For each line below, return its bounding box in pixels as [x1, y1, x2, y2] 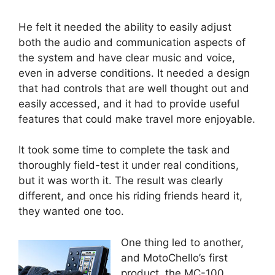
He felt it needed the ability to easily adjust [18, 20, 231, 33]
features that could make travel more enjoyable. [18, 112, 255, 125]
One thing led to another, [121, 236, 244, 249]
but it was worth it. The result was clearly [18, 174, 223, 187]
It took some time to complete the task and [18, 144, 230, 157]
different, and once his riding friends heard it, [18, 190, 242, 203]
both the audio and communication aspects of [18, 36, 246, 48]
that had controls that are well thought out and [18, 82, 249, 95]
